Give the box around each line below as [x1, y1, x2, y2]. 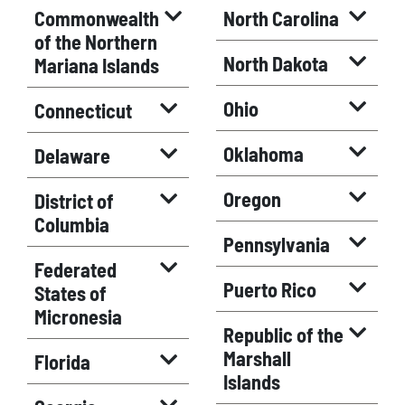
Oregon [223, 187, 281, 211]
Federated [34, 258, 117, 281]
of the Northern [34, 30, 157, 53]
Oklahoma [223, 142, 304, 165]
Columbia [34, 212, 109, 236]
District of [34, 189, 114, 212]
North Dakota [223, 52, 328, 75]
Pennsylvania [223, 232, 330, 256]
